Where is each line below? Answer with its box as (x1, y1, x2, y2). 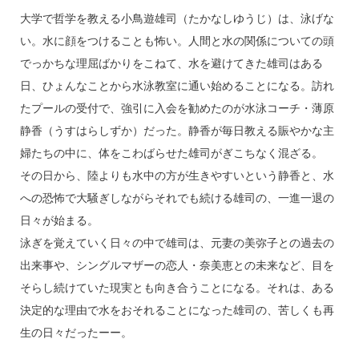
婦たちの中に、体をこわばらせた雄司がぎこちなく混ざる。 (19, 146, 323, 159)
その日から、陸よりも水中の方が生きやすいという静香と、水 (19, 168, 334, 182)
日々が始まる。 (19, 213, 99, 227)
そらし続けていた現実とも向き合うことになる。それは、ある (19, 280, 334, 294)
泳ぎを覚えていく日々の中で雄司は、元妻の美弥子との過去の (19, 236, 334, 249)
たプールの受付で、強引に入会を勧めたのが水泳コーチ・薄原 (19, 101, 334, 115)
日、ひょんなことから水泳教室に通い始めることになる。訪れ (19, 79, 334, 92)
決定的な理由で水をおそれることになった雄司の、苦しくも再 (19, 303, 334, 317)
